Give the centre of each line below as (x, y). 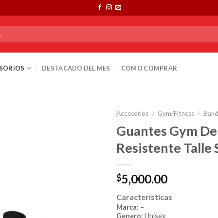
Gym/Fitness (176, 113)
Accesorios (132, 113)
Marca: (128, 207)
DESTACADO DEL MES (76, 68)
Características (144, 197)
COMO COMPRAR (149, 68)
